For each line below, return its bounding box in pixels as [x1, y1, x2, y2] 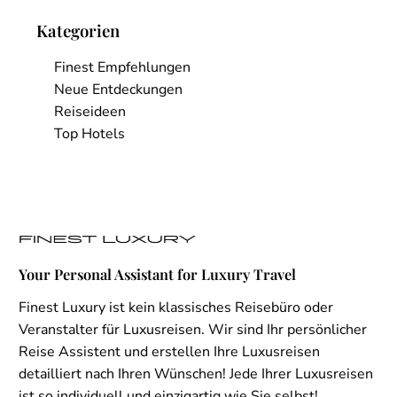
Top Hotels [54, 124, 125, 144]
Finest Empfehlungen [54, 58, 191, 78]
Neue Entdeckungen [54, 80, 183, 100]
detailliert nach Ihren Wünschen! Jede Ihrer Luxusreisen [19, 363, 373, 384]
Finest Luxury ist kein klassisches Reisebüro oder [19, 297, 333, 317]
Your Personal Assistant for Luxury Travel [19, 263, 296, 284]
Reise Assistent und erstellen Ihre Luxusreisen [19, 341, 320, 362]
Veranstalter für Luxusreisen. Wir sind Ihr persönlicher [19, 319, 367, 339]
